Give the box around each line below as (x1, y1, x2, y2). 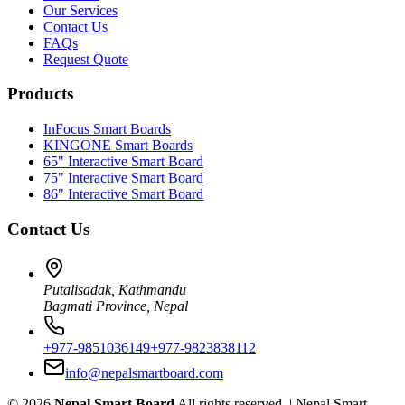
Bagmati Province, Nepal (43, 297, 188, 314)
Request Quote (43, 51, 128, 67)
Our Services (43, 2, 118, 18)
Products (7, 84, 73, 104)
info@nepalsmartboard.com (65, 364, 223, 381)
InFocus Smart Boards (43, 121, 171, 137)
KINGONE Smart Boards (43, 137, 193, 154)
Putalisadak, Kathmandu (43, 281, 186, 297)
